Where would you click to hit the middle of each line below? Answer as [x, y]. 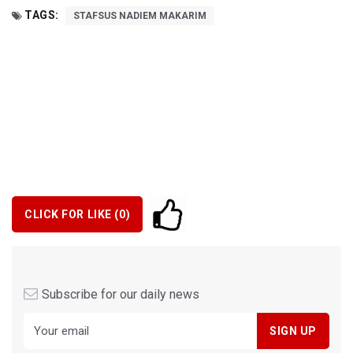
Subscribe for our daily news [121, 295]
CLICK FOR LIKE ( [72, 214]
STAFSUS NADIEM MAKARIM [139, 16]
